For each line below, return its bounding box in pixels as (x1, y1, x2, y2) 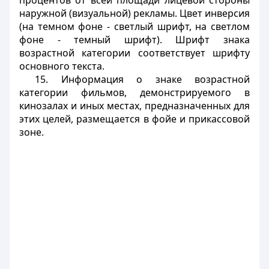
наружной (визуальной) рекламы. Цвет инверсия (19, 7, 250, 20)
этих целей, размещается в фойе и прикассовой (19, 112, 250, 125)
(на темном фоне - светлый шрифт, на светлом (19, 20, 250, 33)
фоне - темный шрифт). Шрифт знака (19, 33, 250, 46)
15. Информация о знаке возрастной (35, 73, 250, 86)
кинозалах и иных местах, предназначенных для (19, 99, 250, 112)
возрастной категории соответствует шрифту (19, 46, 250, 59)
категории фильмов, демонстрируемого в (19, 86, 250, 99)
